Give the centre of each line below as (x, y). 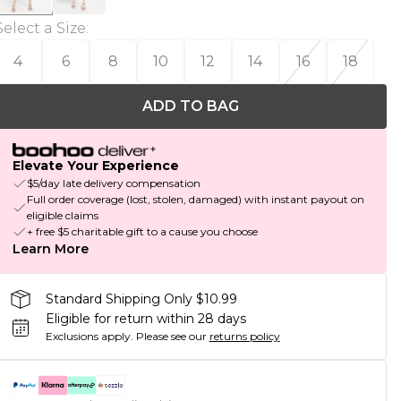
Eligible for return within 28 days (145, 319)
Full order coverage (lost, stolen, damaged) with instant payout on (195, 200)
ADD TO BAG (190, 106)
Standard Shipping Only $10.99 (141, 299)
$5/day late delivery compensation (113, 183)
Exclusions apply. (89, 337)
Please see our (171, 337)
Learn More (50, 249)
